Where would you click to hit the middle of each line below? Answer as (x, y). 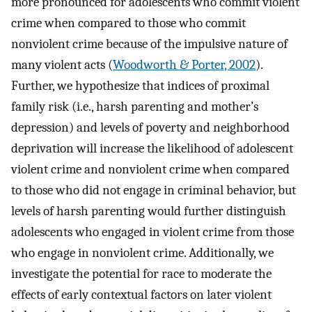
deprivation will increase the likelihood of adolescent (152, 148)
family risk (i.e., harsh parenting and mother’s (135, 106)
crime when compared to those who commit (128, 23)
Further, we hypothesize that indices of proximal (140, 85)
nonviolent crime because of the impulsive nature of (149, 44)
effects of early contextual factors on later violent (141, 294)
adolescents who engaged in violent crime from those (153, 232)
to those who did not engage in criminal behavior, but (154, 190)
